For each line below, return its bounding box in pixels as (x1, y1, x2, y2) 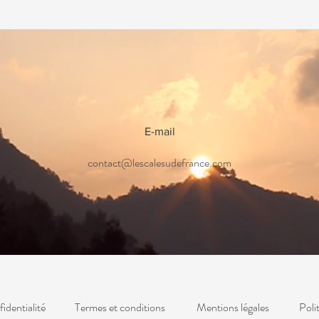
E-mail (145, 125, 175, 137)
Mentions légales (197, 299, 269, 315)
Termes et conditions (74, 299, 165, 315)
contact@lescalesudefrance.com (88, 155, 231, 171)
